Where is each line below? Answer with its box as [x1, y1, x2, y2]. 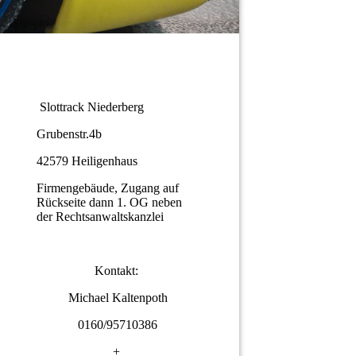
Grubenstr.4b [37, 127, 102, 141]
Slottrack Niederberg [37, 100, 144, 114]
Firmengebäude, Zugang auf [37, 181, 179, 195]
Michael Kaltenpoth [64, 291, 168, 305]
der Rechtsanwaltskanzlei [37, 210, 167, 224]
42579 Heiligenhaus [37, 154, 137, 168]
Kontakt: [94, 264, 138, 278]
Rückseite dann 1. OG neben [37, 195, 182, 210]
